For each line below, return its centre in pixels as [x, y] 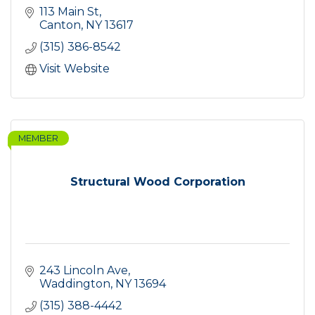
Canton [60, 25]
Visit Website [75, 69]
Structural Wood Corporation [157, 182]
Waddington [75, 284]
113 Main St [69, 12]
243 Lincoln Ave [84, 271]
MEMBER [38, 139]
